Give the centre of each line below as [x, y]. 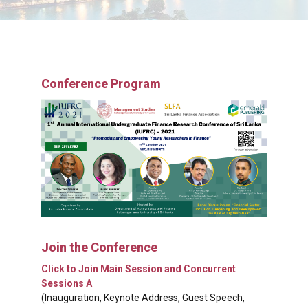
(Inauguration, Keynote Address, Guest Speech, [143, 298]
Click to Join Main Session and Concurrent [139, 269]
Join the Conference [99, 247]
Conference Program [101, 84]
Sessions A [67, 284]
